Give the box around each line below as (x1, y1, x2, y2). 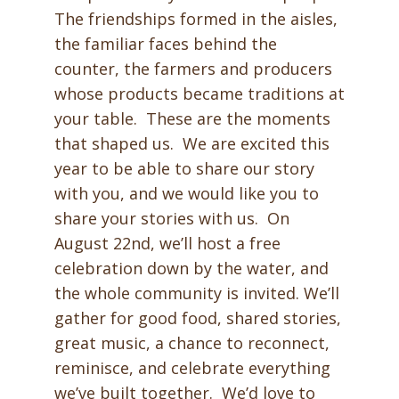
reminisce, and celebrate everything (53, 357, 330, 379)
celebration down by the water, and (53, 257, 329, 279)
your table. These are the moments (53, 108, 330, 129)
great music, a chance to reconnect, (53, 332, 330, 354)
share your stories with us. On (53, 208, 289, 229)
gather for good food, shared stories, (53, 307, 341, 329)
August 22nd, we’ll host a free (53, 232, 281, 254)
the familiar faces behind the (53, 33, 277, 54)
